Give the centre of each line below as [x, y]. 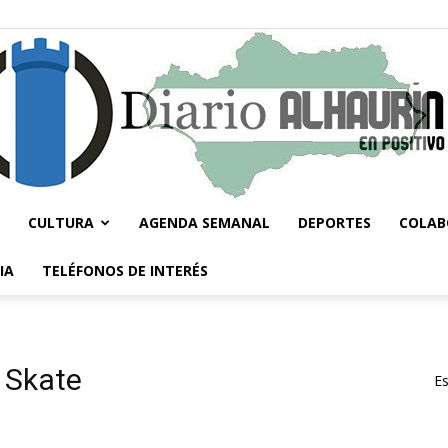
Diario [241, 262]
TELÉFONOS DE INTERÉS [125, 270]
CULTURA [61, 222]
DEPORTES [334, 222]
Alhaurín [249, 392]
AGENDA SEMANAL [204, 222]
